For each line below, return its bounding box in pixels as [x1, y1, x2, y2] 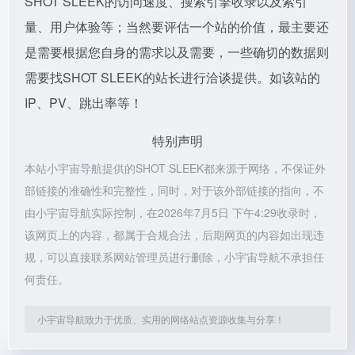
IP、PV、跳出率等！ [25, 94, 143, 112]
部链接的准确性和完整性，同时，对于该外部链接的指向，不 [25, 182, 324, 198]
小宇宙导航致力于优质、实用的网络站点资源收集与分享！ [37, 312, 284, 326]
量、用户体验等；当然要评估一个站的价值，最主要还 [25, 17, 329, 36]
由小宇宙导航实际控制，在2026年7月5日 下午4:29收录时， [25, 204, 321, 220]
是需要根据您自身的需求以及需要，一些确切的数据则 [25, 43, 329, 61]
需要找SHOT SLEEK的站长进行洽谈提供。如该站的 [25, 68, 320, 86]
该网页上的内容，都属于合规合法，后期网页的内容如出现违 [25, 227, 324, 242]
